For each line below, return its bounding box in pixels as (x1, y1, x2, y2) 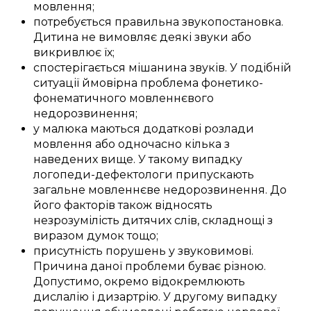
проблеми (122, 260, 188, 274)
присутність (33, 244, 103, 258)
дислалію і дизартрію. (33, 290, 163, 304)
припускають (173, 168, 254, 182)
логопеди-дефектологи (33, 168, 173, 182)
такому (149, 153, 189, 167)
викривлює (33, 46, 101, 60)
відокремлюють (151, 275, 245, 289)
